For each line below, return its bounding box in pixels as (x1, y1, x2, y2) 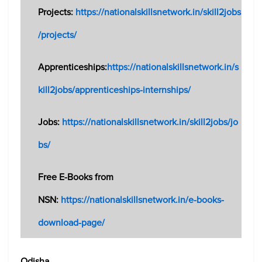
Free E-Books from (38, 170, 113, 184)
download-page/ (38, 216, 105, 230)
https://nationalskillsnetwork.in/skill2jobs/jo (62, 115, 238, 129)
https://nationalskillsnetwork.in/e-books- (61, 193, 224, 207)
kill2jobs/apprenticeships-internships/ (38, 83, 191, 97)
